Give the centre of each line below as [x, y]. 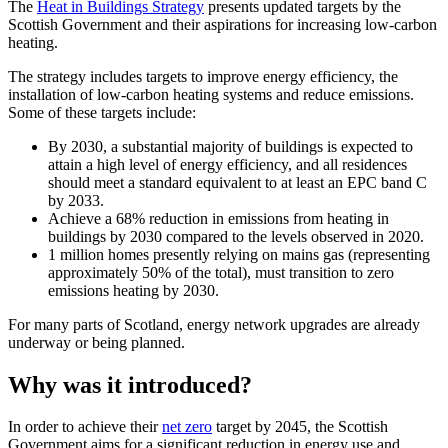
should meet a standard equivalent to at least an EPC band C [237, 182]
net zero [187, 427]
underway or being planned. [96, 342]
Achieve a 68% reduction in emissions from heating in [218, 218]
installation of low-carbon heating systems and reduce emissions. [211, 94]
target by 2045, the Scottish [300, 427]
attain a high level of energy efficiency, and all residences [227, 164]
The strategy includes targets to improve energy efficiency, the [203, 76]
